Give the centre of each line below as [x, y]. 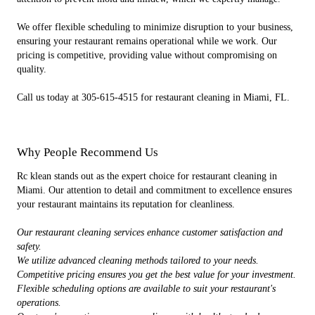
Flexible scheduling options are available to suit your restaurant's [146, 289]
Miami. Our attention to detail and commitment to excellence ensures [154, 190]
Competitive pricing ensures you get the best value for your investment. [156, 275]
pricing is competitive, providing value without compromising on [147, 55]
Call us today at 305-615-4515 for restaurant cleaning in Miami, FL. [153, 97]
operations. [39, 303]
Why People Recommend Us [88, 152]
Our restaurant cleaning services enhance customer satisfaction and [150, 232]
